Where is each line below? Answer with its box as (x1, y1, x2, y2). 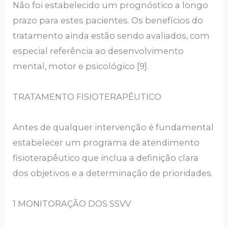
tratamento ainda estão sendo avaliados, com (13, 31, 210, 41)
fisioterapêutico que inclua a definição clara (13, 153, 199, 163)
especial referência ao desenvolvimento (13, 46, 184, 56)
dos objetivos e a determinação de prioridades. (13, 168, 213, 178)
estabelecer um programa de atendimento (13, 137, 200, 148)
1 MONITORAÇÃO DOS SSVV (13, 198, 131, 209)
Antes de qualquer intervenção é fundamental (13, 122, 214, 132)
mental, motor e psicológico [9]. (13, 61, 149, 71)
